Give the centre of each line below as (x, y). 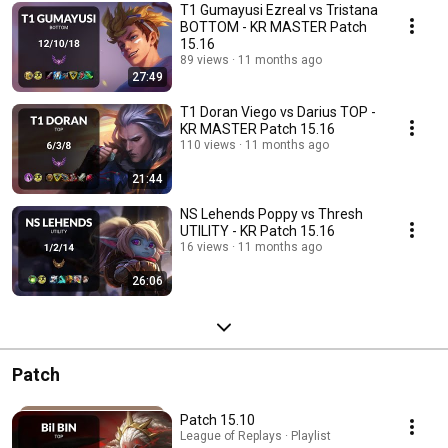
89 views (204, 60)
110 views (208, 145)
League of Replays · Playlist (255, 436)
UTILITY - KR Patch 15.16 (297, 231)
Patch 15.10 (217, 420)
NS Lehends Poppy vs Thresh (271, 214)
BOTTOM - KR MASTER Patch (273, 27)
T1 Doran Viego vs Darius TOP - (278, 112)
